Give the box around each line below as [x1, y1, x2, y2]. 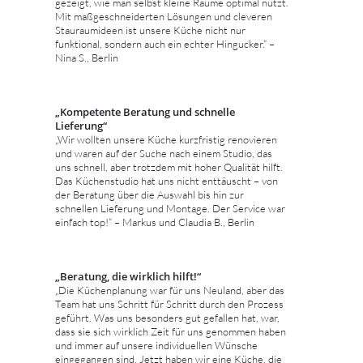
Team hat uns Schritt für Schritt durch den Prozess [55, 297, 284, 310]
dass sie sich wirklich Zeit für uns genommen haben [55, 324, 286, 338]
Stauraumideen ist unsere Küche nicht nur [55, 23, 246, 36]
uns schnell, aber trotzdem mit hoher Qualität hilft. [55, 160, 283, 173]
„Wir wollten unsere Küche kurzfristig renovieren [55, 132, 277, 146]
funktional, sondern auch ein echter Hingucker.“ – [55, 36, 275, 50]
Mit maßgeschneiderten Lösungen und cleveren [55, 9, 272, 23]
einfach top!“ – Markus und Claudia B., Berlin [55, 215, 254, 228]
